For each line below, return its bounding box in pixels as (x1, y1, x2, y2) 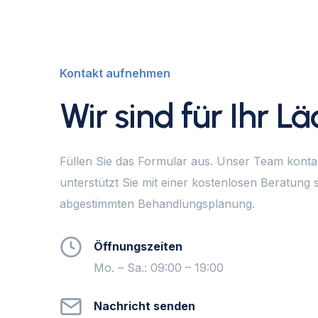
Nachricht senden (94, 299, 195, 313)
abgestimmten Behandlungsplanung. (60, 197, 255, 211)
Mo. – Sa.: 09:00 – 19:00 (94, 261, 224, 275)
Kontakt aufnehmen (60, 66, 170, 80)
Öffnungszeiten (94, 239, 182, 253)
